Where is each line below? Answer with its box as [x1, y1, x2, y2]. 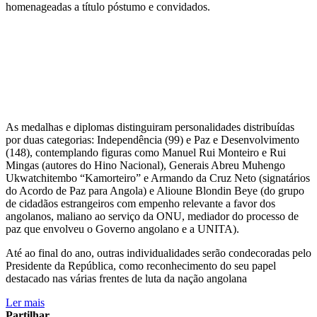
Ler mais [6, 296, 45, 309]
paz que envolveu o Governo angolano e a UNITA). [6, 222, 242, 235]
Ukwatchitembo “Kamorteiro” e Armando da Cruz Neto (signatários [6, 171, 310, 184]
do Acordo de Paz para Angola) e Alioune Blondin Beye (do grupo [6, 184, 304, 197]
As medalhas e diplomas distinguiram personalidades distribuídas [6, 120, 294, 133]
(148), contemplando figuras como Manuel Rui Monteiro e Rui [6, 146, 286, 158]
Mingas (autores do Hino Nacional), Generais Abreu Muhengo [6, 158, 285, 171]
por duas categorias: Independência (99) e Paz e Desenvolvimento [6, 133, 299, 146]
